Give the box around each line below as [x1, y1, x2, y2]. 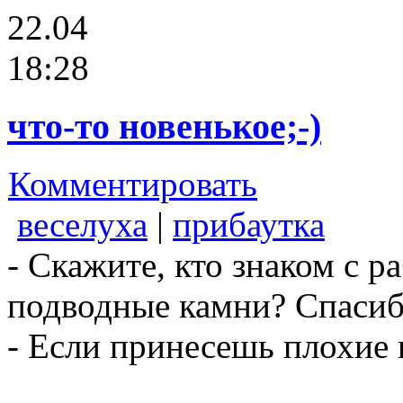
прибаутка [173, 205, 325, 245]
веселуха [17, 205, 148, 245]
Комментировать [8, 165, 257, 204]
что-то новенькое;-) [7, 105, 321, 147]
